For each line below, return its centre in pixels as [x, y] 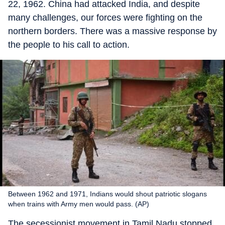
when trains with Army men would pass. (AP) [79, 204]
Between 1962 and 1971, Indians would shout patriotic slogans [107, 194]
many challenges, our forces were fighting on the [105, 18]
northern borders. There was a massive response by [113, 31]
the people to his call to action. [69, 45]
